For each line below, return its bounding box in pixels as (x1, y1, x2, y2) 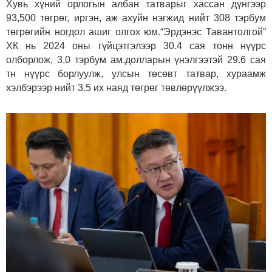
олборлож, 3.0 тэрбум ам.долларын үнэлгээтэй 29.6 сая (6, 55, 266, 66)
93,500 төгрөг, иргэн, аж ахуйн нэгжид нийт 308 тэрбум (6, 13, 266, 24)
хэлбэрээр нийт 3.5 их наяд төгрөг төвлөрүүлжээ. (6, 83, 226, 93)
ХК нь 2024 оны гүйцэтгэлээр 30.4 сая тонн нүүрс (6, 41, 266, 52)
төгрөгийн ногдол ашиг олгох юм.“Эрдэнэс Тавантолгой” (6, 27, 266, 38)
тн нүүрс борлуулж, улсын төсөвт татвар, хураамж (6, 69, 266, 80)
